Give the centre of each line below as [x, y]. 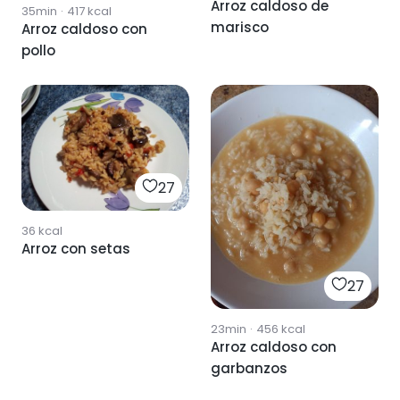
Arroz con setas [76, 249]
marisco [240, 28]
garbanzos [249, 369]
